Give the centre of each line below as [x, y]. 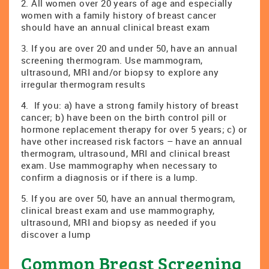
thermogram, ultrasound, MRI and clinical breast [126, 153]
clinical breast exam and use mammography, [118, 210]
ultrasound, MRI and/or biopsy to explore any [120, 72]
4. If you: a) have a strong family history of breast [130, 105]
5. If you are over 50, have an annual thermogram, [128, 198]
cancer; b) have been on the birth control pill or [124, 117]
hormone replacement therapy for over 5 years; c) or [134, 129]
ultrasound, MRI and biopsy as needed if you [119, 222]
